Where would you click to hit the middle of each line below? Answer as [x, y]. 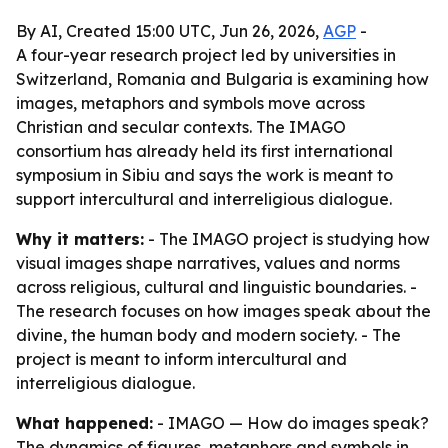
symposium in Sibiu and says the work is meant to [204, 175]
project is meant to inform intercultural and [181, 359]
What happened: [84, 423]
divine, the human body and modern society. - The [208, 335]
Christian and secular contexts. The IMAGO [181, 127]
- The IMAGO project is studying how [287, 239]
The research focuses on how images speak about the [223, 311]
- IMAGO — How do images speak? [291, 423]
